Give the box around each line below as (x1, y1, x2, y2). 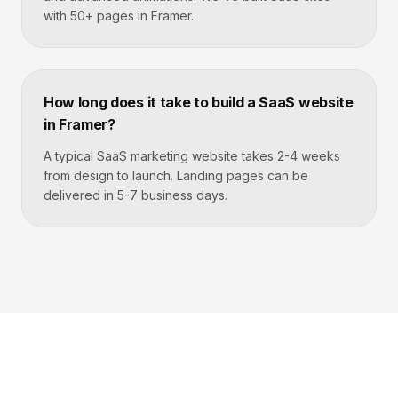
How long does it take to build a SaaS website (44, 93, 354, 111)
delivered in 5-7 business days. (44, 187, 227, 203)
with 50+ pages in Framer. (44, 8, 194, 23)
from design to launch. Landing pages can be (44, 168, 308, 183)
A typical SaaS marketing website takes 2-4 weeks (44, 148, 340, 163)
